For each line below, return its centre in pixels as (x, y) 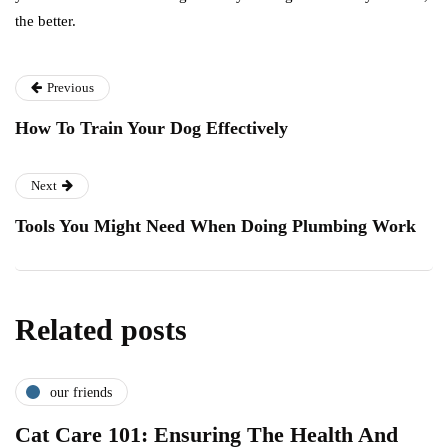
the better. (45, 21)
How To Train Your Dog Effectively (151, 128)
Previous (70, 88)
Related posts (101, 330)
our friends (81, 392)
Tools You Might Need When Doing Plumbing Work (215, 226)
